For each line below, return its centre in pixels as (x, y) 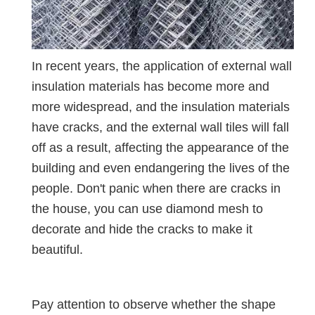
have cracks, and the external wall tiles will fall (160, 128)
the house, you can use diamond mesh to (147, 209)
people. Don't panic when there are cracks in (156, 189)
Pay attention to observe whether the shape (154, 305)
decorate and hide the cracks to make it (142, 230)
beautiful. (57, 250)
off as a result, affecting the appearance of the (160, 148)
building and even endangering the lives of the (161, 168)
